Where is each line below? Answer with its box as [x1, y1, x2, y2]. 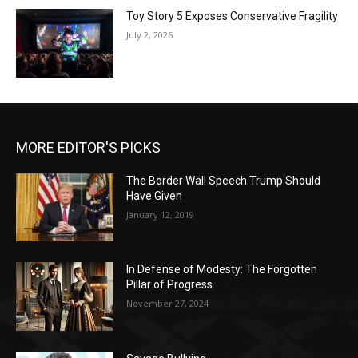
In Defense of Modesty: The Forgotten [126, 263, 318, 276]
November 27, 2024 [126, 297, 209, 310]
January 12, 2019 [126, 208, 195, 221]
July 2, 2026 [126, 29, 173, 42]
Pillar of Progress [126, 278, 213, 292]
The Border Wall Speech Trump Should [126, 173, 321, 187]
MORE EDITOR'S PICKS [16, 138, 161, 156]
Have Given [126, 189, 183, 202]
